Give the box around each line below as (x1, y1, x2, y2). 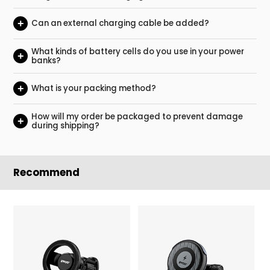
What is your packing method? (31, 83, 156, 95)
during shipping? (31, 119, 99, 131)
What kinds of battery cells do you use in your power (31, 45, 244, 57)
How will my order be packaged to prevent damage (31, 110, 243, 122)
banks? (31, 54, 61, 66)
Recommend (13, 165, 80, 180)
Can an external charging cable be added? (31, 17, 209, 30)
